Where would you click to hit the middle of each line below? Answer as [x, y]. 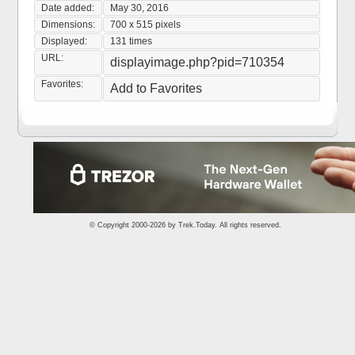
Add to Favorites [157, 88]
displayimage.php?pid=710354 [198, 62]
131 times [132, 41]
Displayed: [65, 41]
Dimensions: [69, 25]
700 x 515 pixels [146, 25]
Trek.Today [197, 225]
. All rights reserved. [248, 225]
